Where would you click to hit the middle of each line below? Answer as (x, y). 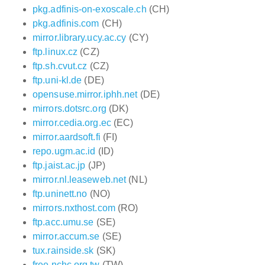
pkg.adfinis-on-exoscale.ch (90, 9)
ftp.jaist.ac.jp (59, 165)
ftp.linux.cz (55, 52)
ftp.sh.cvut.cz (60, 66)
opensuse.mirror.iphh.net (85, 94)
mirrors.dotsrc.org (70, 109)
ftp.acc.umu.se (63, 222)
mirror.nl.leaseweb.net (80, 180)
